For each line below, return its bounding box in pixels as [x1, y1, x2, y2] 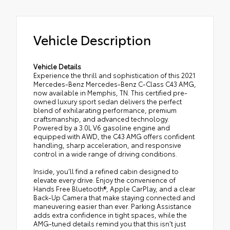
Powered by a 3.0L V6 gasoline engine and [33, 123, 170, 132]
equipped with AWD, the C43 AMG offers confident [33, 131, 195, 141]
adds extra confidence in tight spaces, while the [33, 210, 187, 220]
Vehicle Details [33, 62, 81, 71]
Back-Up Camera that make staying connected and [33, 193, 195, 202]
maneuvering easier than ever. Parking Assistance [33, 201, 191, 211]
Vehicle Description [33, 30, 151, 49]
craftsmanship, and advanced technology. [33, 114, 169, 124]
